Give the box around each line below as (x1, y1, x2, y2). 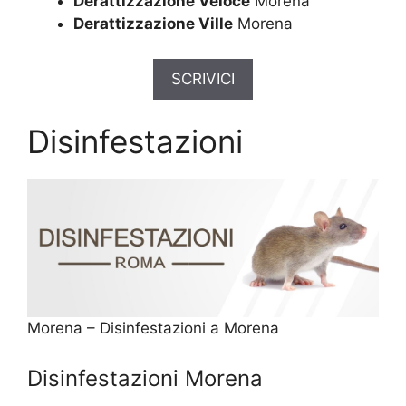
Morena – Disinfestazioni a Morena (27, 318, 279, 337)
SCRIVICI (171, 69, 235, 88)
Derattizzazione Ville (73, 14, 233, 34)
